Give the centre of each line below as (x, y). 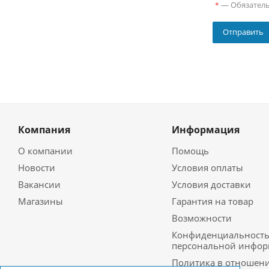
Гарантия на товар (212, 201)
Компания (44, 130)
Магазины (41, 201)
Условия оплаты (207, 168)
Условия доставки (211, 185)
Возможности (201, 218)
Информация (205, 130)
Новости (37, 168)
